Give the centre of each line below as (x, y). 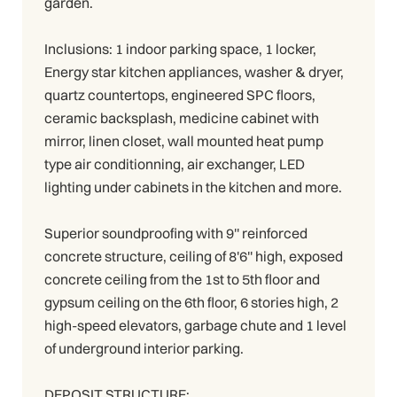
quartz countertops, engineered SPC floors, (180, 95)
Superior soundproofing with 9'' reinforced (176, 234)
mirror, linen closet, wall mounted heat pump (184, 141)
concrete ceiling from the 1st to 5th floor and (182, 280)
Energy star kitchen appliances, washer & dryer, (194, 72)
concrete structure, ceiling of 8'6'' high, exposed (194, 257)
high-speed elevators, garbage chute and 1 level (195, 326)
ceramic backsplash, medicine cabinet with (182, 118)
